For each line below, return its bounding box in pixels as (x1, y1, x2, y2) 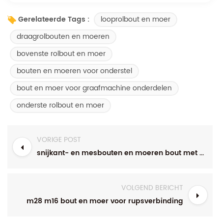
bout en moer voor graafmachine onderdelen (17, 82, 172, 94)
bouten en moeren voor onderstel (17, 65, 132, 77)
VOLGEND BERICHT (121, 182, 183, 193)
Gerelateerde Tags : (18, 14, 89, 26)
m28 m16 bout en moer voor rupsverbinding (27, 195, 183, 207)
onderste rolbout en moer (17, 99, 104, 111)
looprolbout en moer (101, 13, 170, 25)
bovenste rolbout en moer (17, 48, 106, 59)
